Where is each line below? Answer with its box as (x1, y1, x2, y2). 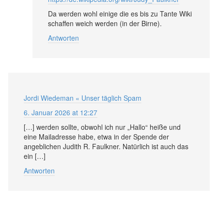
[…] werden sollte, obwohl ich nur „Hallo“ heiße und (24, 122, 181, 132)
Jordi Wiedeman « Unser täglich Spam (24, 93, 141, 103)
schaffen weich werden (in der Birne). (48, 18, 162, 28)
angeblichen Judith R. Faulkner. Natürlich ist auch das (24, 141, 188, 151)
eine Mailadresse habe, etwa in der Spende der (24, 132, 169, 141)
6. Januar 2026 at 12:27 (24, 108, 97, 117)
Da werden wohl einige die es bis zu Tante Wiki (48, 9, 192, 18)
